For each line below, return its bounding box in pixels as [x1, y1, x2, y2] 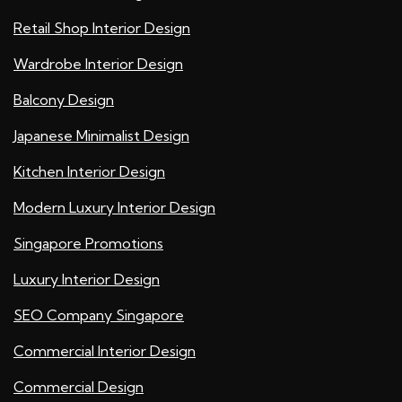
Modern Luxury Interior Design [13, 198, 215, 217]
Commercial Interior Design [13, 342, 196, 361]
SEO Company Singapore [13, 306, 184, 325]
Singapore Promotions [13, 234, 163, 253]
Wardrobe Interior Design [13, 55, 183, 74]
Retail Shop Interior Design [13, 19, 190, 38]
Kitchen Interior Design [13, 162, 165, 181]
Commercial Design [13, 378, 144, 397]
